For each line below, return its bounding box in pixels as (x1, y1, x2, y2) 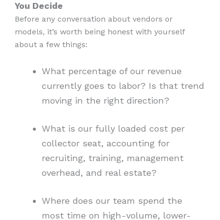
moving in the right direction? (41, 95, 172, 106)
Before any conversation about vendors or (15, 14, 173, 24)
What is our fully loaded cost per (41, 123, 185, 134)
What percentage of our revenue (41, 65, 182, 76)
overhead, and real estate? (41, 167, 160, 178)
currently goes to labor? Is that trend (41, 80, 204, 91)
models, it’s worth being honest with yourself (15, 27, 185, 36)
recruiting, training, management (41, 152, 184, 163)
